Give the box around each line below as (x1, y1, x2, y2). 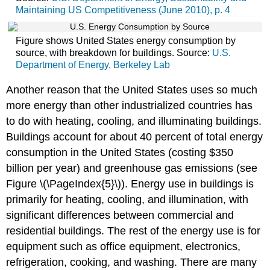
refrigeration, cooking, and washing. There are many (6, 256, 257, 268)
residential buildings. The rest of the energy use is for (6, 224, 261, 237)
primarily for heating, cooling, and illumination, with (6, 193, 249, 206)
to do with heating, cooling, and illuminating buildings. (6, 115, 262, 127)
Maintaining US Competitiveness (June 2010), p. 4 (15, 5, 230, 16)
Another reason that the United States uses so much (6, 83, 258, 96)
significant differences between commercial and (6, 209, 234, 221)
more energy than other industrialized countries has (6, 99, 253, 111)
